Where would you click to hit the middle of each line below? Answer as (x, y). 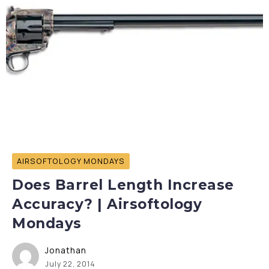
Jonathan (66, 250)
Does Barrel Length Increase (123, 185)
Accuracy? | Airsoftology (107, 204)
